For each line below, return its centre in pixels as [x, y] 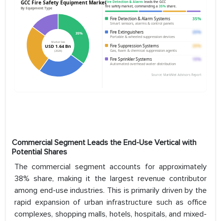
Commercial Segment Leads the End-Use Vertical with [104, 143]
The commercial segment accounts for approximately [110, 167]
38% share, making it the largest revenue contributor [110, 179]
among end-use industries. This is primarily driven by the [110, 191]
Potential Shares [39, 152]
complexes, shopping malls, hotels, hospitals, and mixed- [110, 214]
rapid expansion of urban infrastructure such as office [110, 203]
